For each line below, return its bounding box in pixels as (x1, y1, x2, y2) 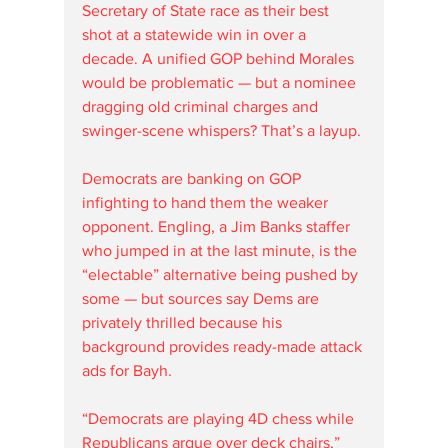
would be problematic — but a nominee (82, 73, 360, 91)
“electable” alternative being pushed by (82, 265, 362, 283)
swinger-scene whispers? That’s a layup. (82, 121, 361, 139)
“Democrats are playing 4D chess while (82, 409, 358, 427)
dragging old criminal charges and (82, 97, 322, 115)
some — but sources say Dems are (82, 289, 323, 307)
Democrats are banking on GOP (82, 169, 305, 187)
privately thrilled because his (82, 313, 286, 331)
